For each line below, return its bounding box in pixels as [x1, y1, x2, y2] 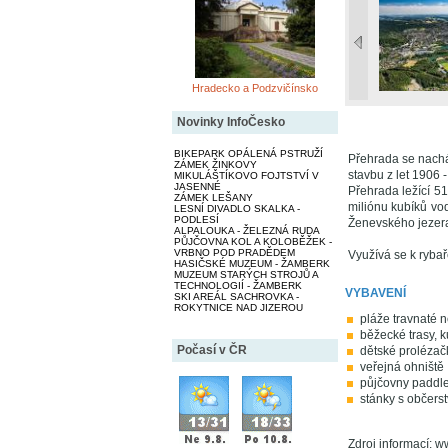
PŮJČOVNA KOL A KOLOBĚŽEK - [173, 236, 332, 247]
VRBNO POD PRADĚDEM [173, 247, 295, 258]
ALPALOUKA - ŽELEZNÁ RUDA [173, 225, 320, 236]
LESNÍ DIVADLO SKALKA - [173, 203, 300, 214]
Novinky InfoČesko [176, 115, 285, 129]
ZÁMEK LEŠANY [173, 192, 253, 203]
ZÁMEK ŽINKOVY [173, 159, 257, 170]
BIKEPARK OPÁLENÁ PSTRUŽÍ [173, 148, 323, 159]
